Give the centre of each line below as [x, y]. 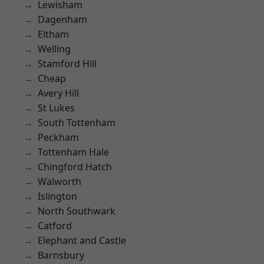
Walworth [60, 181]
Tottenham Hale [73, 152]
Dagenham [62, 19]
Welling [54, 49]
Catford [55, 226]
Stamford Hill [67, 64]
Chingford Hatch [75, 167]
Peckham [58, 137]
